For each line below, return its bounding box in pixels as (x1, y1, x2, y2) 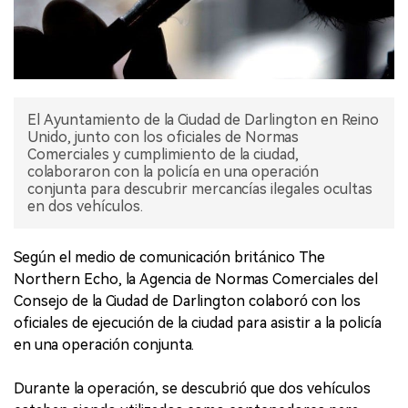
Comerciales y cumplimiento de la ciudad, (27, 146, 299, 163)
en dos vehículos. (27, 198, 143, 215)
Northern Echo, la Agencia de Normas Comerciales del (14, 270, 378, 288)
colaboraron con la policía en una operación (27, 163, 319, 180)
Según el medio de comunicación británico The (14, 249, 325, 266)
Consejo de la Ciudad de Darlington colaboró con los (14, 292, 361, 310)
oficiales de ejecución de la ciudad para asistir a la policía (14, 314, 382, 331)
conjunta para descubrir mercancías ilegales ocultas (27, 180, 372, 198)
